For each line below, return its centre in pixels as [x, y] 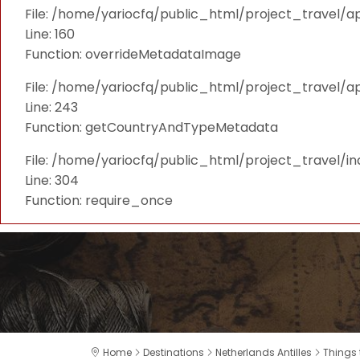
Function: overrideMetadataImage [133, 54]
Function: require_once [99, 200]
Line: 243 [51, 107]
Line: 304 [52, 180]
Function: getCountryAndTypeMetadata [151, 127]
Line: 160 [50, 34]
